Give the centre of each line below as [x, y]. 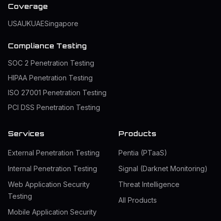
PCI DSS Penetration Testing [54, 108]
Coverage [28, 6]
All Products [138, 200]
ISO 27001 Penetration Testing [57, 93]
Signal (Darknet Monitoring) [163, 169]
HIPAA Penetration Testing [50, 78]
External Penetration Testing [54, 153]
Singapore [61, 24]
